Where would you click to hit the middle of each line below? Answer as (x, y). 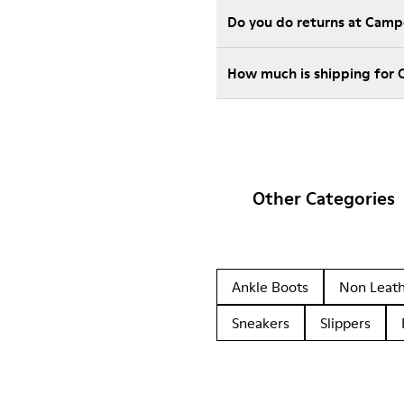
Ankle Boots (270, 287)
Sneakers (261, 323)
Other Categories (324, 198)
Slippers (345, 323)
